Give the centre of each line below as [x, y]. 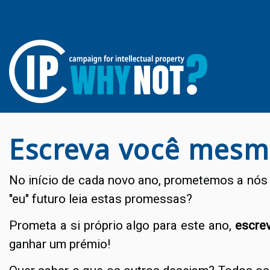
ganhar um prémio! [60, 244]
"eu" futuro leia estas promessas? [101, 199]
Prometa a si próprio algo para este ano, [120, 226]
